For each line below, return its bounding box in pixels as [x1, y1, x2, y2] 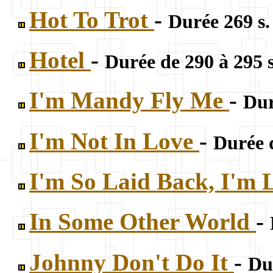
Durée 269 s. [168, 10, 270, 32]
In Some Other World [29, 208, 256, 235]
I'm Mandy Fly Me [29, 87, 229, 114]
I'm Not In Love [29, 127, 199, 154]
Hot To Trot [29, 6, 154, 33]
